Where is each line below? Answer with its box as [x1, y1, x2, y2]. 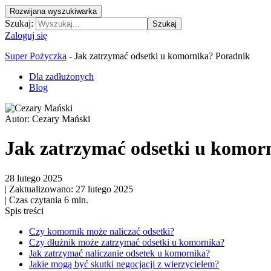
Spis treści [5, 205, 44, 216]
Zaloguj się [5, 30, 47, 41]
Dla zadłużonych [29, 71, 94, 82]
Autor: [5, 114, 32, 124]
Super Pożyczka [5, 51, 67, 61]
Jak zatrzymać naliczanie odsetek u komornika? [29, 247, 210, 258]
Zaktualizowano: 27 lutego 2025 [7, 183, 133, 194]
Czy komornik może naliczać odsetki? [29, 226, 174, 237]
